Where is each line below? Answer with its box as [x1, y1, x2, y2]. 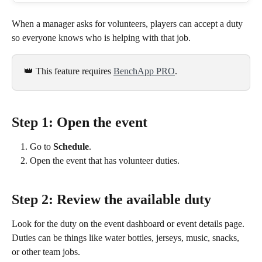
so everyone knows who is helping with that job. [12, 33, 191, 43]
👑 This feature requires [24, 66, 113, 76]
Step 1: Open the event [12, 114, 147, 130]
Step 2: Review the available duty [12, 192, 211, 208]
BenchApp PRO [113, 66, 175, 76]
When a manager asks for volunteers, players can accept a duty [12, 19, 245, 29]
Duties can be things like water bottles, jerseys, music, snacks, [12, 233, 242, 243]
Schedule [53, 141, 89, 151]
